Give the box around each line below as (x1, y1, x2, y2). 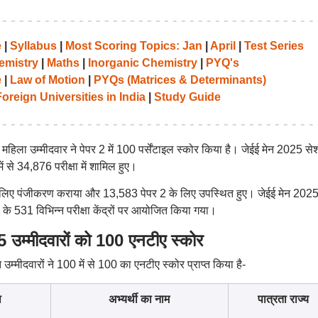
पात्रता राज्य (258, 293, 309, 305)
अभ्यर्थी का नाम (109, 293, 170, 305)
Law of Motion (9, 74, 85, 86)
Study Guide (153, 91, 221, 103)
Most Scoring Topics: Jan (65, 40, 202, 52)
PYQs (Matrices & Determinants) (93, 74, 266, 86)
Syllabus (9, 40, 57, 52)
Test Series (243, 40, 304, 52)
